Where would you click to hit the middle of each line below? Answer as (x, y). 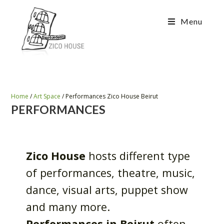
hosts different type (138, 156)
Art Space (47, 96)
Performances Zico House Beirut (112, 96)
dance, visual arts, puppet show (107, 190)
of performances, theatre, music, (111, 173)
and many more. (68, 207)
